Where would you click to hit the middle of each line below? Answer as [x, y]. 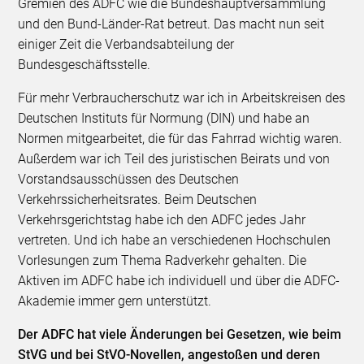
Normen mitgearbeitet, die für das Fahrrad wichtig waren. [180, 138]
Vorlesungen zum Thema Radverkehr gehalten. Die [162, 260]
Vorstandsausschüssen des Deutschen [129, 179]
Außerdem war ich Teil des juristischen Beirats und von [174, 158]
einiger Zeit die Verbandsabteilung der [126, 44]
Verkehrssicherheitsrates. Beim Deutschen [138, 199]
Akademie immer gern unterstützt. [115, 301]
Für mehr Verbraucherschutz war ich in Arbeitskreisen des [182, 97]
